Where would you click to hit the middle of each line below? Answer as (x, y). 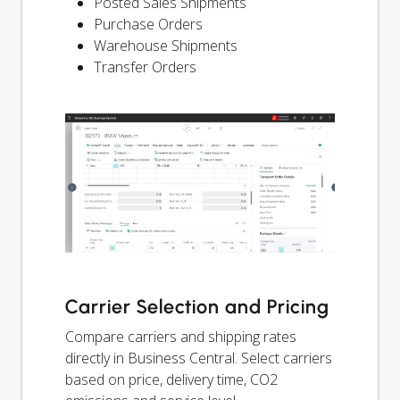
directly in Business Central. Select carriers (199, 358)
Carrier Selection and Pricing (197, 307)
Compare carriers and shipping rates (181, 337)
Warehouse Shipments (166, 46)
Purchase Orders (148, 25)
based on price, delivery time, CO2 (171, 380)
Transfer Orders (145, 67)
